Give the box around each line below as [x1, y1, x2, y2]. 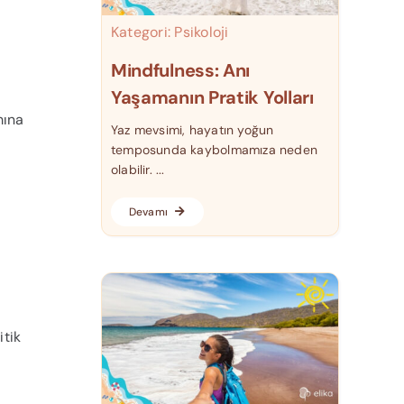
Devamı [128, 205, 169, 220]
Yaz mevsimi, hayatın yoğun [110, 122, 274, 139]
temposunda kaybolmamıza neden [110, 142, 318, 159]
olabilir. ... [110, 161, 165, 179]
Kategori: [110, 22, 175, 41]
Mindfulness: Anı [110, 59, 251, 83]
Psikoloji [174, 22, 229, 41]
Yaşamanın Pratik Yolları [110, 86, 314, 110]
